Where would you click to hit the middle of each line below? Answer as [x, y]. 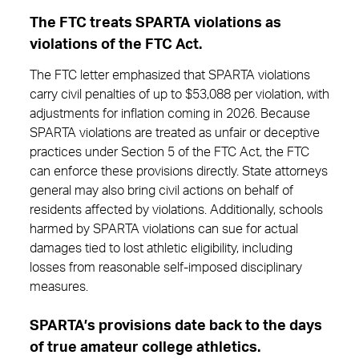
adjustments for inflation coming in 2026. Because [170, 114]
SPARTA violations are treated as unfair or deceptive [175, 133]
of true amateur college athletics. [145, 348]
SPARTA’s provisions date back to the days [176, 326]
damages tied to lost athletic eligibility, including [161, 248]
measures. [59, 287]
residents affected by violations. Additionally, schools [176, 210]
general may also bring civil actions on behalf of [161, 191]
